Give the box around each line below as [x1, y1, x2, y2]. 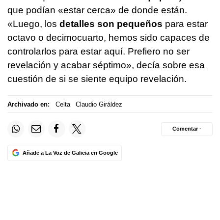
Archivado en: [7, 100, 50, 108]
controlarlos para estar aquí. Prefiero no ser [7, 46, 190, 57]
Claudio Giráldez [76, 100, 122, 108]
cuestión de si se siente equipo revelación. [7, 74, 187, 84]
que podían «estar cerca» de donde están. [7, 5, 187, 16]
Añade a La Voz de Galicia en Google [22, 149, 118, 156]
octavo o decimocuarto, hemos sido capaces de [7, 32, 210, 43]
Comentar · [172, 126, 201, 132]
